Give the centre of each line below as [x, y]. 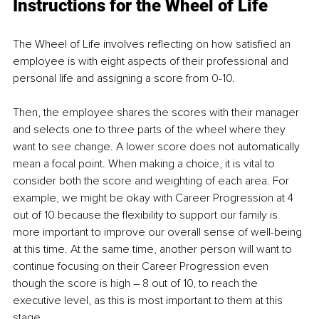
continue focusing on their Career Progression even [142, 267]
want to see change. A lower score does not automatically [158, 147]
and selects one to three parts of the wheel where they [151, 130]
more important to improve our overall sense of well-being [159, 232]
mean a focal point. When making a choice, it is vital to [145, 164]
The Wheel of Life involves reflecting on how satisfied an [153, 45]
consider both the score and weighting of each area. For [152, 181]
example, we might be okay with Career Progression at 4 [155, 198]
